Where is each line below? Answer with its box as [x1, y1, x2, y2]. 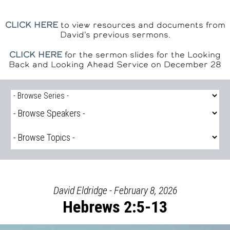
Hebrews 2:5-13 [63, 197, 167, 217]
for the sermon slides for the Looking [62, 49, 221, 60]
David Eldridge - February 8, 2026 [53, 184, 177, 197]
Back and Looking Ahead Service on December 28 [9, 59, 221, 70]
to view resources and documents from [57, 19, 225, 30]
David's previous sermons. [60, 29, 170, 40]
